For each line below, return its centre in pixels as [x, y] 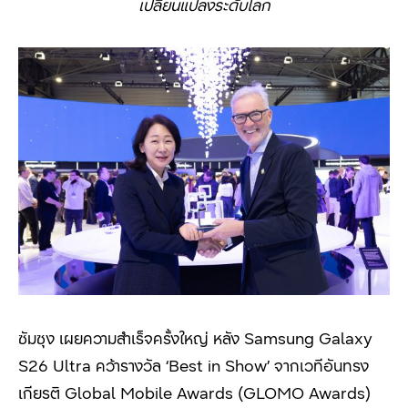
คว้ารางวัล [128, 365]
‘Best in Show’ [218, 365]
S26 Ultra [57, 365]
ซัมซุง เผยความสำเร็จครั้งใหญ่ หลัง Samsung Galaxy [195, 338]
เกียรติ [41, 393]
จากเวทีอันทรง [321, 365]
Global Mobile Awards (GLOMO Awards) [218, 393]
